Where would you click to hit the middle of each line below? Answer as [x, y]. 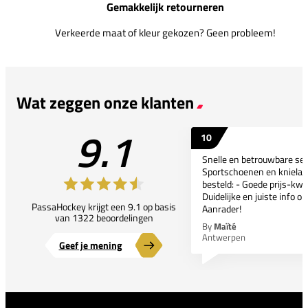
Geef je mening [90, 245]
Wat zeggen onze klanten [105, 102]
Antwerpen [224, 237]
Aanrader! [222, 208]
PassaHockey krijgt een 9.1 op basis [104, 206]
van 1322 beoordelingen [104, 217]
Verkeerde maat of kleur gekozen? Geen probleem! [165, 32]
